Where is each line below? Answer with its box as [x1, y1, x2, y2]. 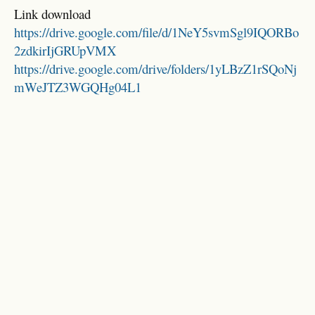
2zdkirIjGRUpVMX [14, 41, 116, 60]
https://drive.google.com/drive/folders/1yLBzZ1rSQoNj [14, 60, 297, 78]
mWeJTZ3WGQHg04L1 [14, 78, 141, 96]
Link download [14, 5, 91, 23]
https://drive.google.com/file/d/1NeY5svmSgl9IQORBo [14, 23, 299, 41]
